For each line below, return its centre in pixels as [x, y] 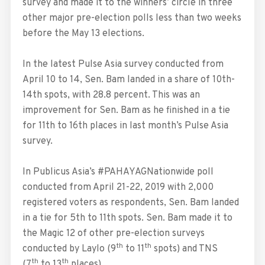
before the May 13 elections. [83, 33]
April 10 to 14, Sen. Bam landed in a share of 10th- [128, 80]
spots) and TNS [184, 249]
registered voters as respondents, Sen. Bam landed [130, 203]
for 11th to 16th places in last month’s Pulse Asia [125, 126]
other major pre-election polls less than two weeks [132, 18]
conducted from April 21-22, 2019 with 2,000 [118, 187]
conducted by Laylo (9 [69, 249]
